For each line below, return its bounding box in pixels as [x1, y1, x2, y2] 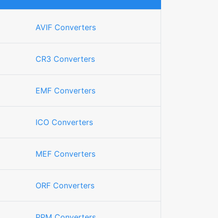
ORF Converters [36, 181, 94, 190]
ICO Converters [36, 117, 93, 127]
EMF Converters [36, 86, 95, 95]
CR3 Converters [36, 54, 95, 64]
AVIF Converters [36, 22, 96, 32]
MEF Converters [36, 149, 95, 159]
